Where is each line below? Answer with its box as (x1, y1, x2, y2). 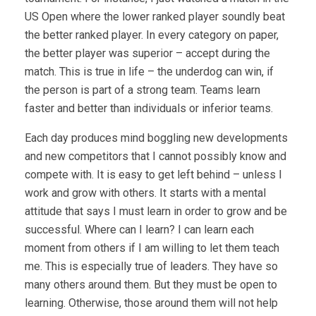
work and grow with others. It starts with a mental (25, 186, 266, 200)
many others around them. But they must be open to (25, 278, 277, 291)
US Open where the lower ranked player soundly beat (25, 10, 285, 23)
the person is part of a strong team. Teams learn (25, 83, 260, 97)
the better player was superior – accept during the (25, 47, 270, 60)
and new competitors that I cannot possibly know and (25, 150, 286, 163)
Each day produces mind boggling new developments (25, 131, 288, 145)
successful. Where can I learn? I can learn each (25, 223, 254, 236)
